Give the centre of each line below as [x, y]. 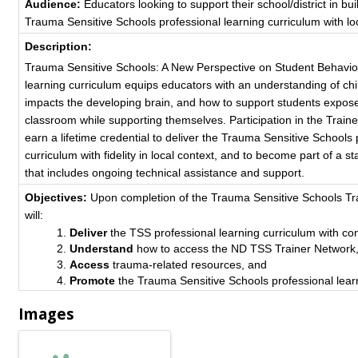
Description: [59, 46]
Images [46, 314]
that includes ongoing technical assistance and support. [165, 173]
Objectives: [58, 197]
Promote [93, 280]
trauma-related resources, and [189, 265]
